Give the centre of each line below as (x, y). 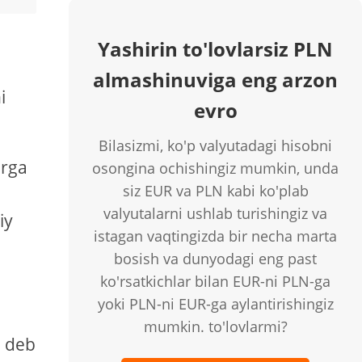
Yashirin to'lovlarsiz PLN (216, 49)
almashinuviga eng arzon (216, 80)
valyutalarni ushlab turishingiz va (216, 213)
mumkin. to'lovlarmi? (215, 326)
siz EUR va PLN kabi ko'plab (215, 191)
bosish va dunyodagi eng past (216, 259)
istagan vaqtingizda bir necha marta (216, 236)
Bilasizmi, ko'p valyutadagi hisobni (216, 145)
